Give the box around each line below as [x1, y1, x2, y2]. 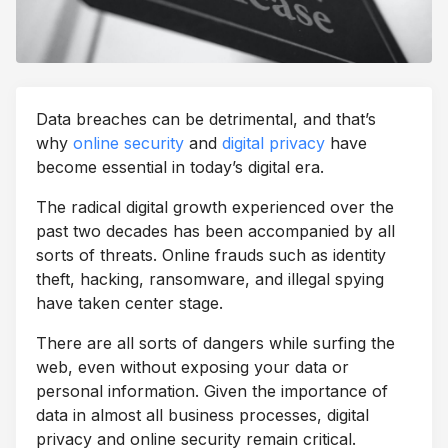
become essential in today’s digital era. [36, 157, 324, 178]
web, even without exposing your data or [36, 357, 349, 378]
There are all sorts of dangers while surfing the [36, 333, 395, 354]
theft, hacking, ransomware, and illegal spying [36, 269, 384, 290]
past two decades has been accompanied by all [36, 221, 395, 242]
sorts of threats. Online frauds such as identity [36, 245, 386, 266]
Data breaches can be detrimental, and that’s [36, 109, 376, 130]
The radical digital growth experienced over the [36, 197, 394, 218]
